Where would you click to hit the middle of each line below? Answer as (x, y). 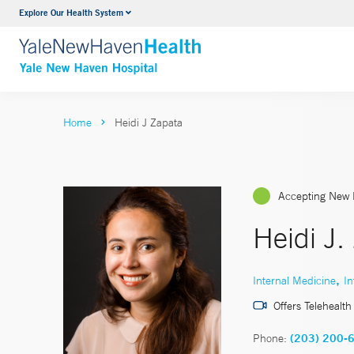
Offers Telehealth (313, 305)
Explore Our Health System (71, 12)
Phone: (270, 338)
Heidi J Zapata (149, 122)
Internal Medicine (294, 280)
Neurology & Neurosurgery (188, 15)
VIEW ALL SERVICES (176, 45)
